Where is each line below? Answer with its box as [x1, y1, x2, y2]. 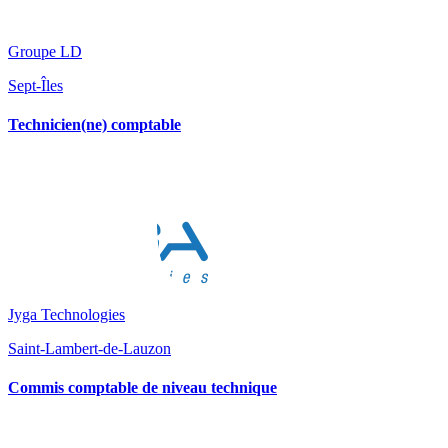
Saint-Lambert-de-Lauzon [8, 340, 171, 358]
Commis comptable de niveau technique [8, 379, 277, 397]
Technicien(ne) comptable [8, 115, 181, 133]
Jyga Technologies [8, 306, 125, 324]
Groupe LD [8, 42, 82, 60]
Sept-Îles [8, 76, 63, 94]
